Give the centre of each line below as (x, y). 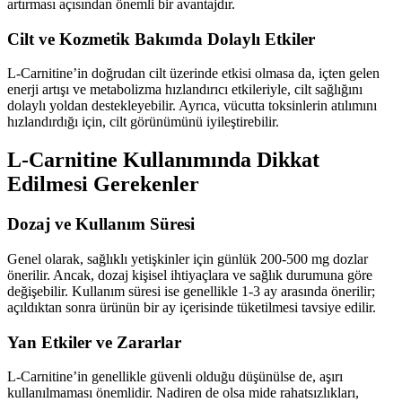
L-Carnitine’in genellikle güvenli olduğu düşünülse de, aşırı (175, 377)
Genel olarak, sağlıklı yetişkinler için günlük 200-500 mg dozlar (188, 258)
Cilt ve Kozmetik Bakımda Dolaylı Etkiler (161, 39)
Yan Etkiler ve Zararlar (94, 342)
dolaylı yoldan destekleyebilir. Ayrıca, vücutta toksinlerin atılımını (192, 106)
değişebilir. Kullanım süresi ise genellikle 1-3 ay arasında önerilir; (191, 291)
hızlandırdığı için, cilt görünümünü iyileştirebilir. (143, 122)
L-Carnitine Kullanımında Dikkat (163, 160)
